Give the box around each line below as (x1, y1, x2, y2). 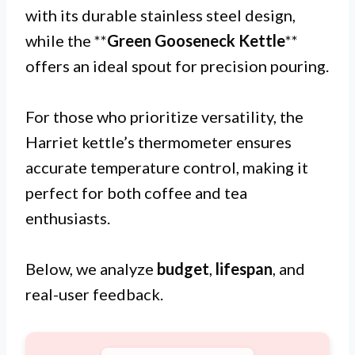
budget (157, 259, 209, 278)
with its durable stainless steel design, (25, 6, 296, 25)
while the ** (25, 31, 107, 50)
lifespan (216, 259, 273, 278)
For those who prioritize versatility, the (25, 107, 303, 126)
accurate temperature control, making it (25, 158, 308, 177)
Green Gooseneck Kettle (107, 31, 285, 50)
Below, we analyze (25, 259, 157, 278)
